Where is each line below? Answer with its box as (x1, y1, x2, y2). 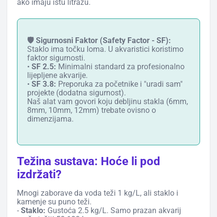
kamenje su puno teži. (17, 197, 92, 206)
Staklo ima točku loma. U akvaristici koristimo (27, 44, 184, 54)
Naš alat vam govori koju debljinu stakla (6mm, (27, 96, 188, 106)
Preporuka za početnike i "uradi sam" (56, 79, 183, 89)
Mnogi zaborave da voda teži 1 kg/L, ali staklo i (17, 188, 178, 198)
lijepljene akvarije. (27, 70, 88, 80)
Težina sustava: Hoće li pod (17, 154, 160, 168)
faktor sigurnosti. (27, 53, 85, 62)
